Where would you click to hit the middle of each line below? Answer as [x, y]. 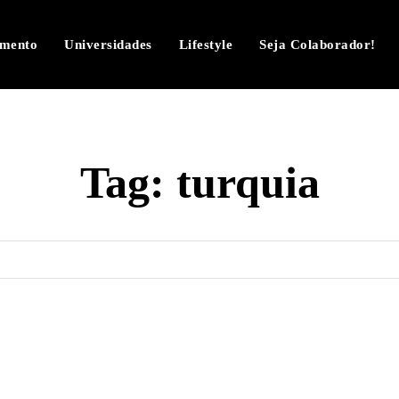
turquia [248, 183]
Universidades [108, 45]
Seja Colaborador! [318, 45]
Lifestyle [206, 45]
